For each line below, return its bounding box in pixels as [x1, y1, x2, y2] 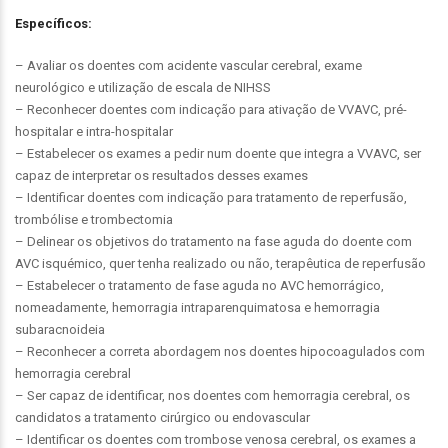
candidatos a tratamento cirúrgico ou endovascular [15, 410, 310, 425]
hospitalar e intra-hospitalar [15, 124, 173, 139]
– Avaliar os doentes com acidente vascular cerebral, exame [15, 58, 362, 73]
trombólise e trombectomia [15, 212, 173, 227]
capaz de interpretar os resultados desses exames [15, 168, 308, 183]
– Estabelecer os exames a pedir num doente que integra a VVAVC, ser [15, 146, 421, 161]
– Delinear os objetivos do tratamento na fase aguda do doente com [15, 234, 412, 249]
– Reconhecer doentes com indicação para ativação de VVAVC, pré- [15, 102, 407, 117]
